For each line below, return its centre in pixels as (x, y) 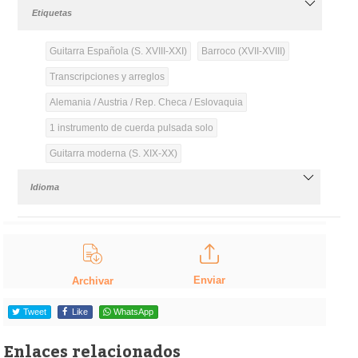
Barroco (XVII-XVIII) (243, 51)
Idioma (45, 187)
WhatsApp (133, 312)
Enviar (209, 280)
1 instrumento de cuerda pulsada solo (131, 127)
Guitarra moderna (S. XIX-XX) (113, 153)
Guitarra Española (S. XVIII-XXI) (118, 51)
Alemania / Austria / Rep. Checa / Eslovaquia (146, 102)
